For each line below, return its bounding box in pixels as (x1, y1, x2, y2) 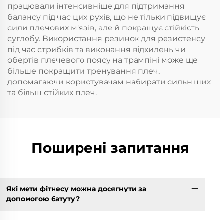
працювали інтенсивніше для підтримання (7, 1, 185, 11)
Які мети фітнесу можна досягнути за (6, 184, 146, 193)
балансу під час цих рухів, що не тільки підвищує (7, 12, 206, 22)
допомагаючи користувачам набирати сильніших (7, 77, 211, 86)
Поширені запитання (31, 139, 189, 156)
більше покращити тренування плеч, (7, 66, 160, 76)
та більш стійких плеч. (7, 87, 97, 97)
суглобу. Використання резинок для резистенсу (7, 33, 205, 43)
